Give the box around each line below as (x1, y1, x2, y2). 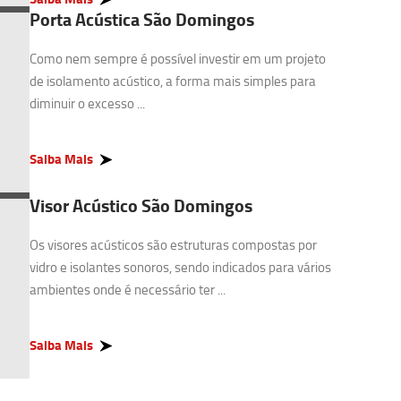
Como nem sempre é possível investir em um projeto (30, 49, 326, 68)
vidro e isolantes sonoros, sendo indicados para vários (30, 258, 331, 277)
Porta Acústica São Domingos (30, 6, 254, 32)
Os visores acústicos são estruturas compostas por (30, 235, 317, 254)
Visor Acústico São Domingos (30, 192, 252, 218)
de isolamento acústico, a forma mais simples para (30, 72, 316, 90)
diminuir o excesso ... (30, 94, 145, 113)
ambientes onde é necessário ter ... (30, 280, 226, 299)
